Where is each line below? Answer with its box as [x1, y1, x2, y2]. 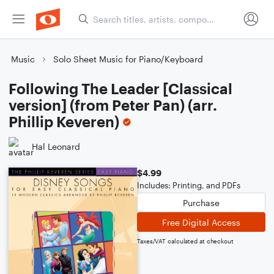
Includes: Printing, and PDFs [137, 180, 240, 190]
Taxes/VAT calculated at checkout [137, 237, 234, 245]
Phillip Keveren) [9, 113, 119, 130]
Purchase [183, 197, 220, 208]
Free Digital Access [162, 217, 240, 228]
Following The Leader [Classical [9, 80, 232, 97]
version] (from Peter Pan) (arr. [9, 96, 217, 114]
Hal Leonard [32, 141, 80, 152]
